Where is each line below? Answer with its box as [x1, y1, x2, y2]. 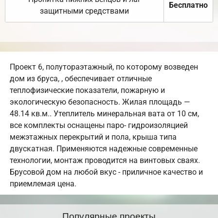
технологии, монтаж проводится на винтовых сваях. [10, 155, 200, 165]
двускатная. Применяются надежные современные [10, 144, 198, 153]
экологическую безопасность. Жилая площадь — [10, 97, 190, 107]
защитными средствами [40, 6, 129, 16]
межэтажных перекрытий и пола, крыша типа [10, 132, 177, 142]
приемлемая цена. [10, 179, 76, 188]
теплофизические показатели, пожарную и [10, 85, 165, 95]
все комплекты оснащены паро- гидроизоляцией [10, 120, 188, 130]
